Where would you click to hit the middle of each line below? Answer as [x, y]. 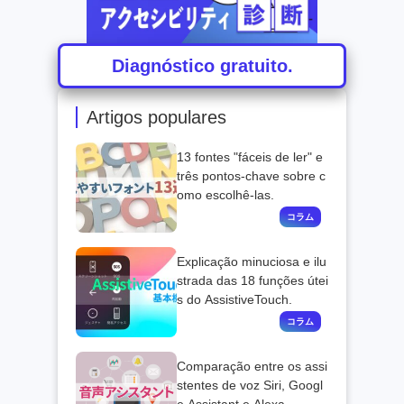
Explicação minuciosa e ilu [252, 262]
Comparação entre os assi [252, 367]
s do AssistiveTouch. [234, 300]
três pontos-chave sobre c [251, 176]
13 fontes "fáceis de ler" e [252, 157]
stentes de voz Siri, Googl [250, 386]
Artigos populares [156, 118]
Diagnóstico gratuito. [202, 66]
